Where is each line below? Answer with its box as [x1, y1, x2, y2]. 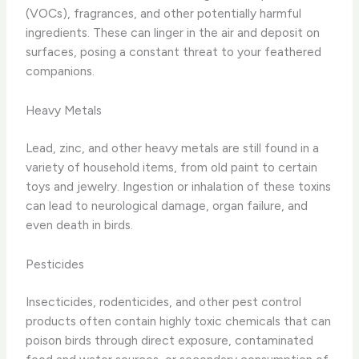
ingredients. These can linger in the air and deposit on [26, 24, 321, 40]
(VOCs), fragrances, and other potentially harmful [26, 5, 302, 21]
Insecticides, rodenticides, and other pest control [26, 293, 302, 309]
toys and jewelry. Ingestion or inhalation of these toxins [26, 178, 332, 194]
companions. [26, 63, 95, 79]
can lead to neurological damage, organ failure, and [26, 197, 309, 213]
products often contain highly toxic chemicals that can [26, 313, 332, 329]
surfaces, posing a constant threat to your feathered [26, 43, 322, 59]
